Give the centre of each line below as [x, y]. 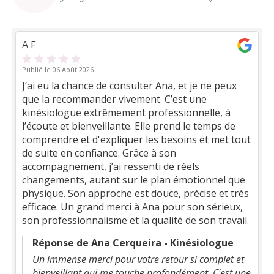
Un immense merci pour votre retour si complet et [138, 259]
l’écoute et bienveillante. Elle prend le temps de [129, 126]
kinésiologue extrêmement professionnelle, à [126, 113]
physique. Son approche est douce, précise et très [135, 193]
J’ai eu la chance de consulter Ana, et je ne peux [129, 86]
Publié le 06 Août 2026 [58, 69]
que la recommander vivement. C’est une [114, 99]
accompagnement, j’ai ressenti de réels [111, 166]
